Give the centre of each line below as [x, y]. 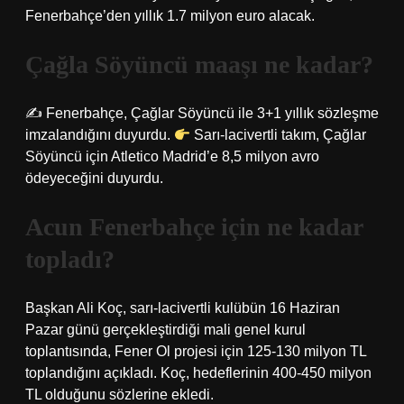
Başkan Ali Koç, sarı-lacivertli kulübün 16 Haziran [183, 308]
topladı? [70, 259]
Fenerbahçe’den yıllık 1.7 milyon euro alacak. [170, 16]
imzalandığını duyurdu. [100, 135]
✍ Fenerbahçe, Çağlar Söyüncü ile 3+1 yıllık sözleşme [202, 113]
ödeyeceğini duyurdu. [94, 178]
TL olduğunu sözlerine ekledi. [119, 395]
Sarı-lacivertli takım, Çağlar [279, 135]
